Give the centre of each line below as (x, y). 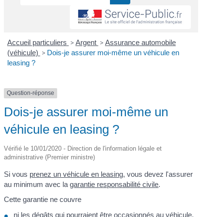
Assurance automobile (140, 43)
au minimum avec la (37, 184)
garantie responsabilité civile (114, 184)
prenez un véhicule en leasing (77, 174)
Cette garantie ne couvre (43, 200)
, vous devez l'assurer (158, 174)
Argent (87, 43)
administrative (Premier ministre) (50, 157)
